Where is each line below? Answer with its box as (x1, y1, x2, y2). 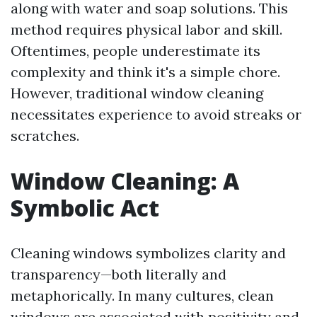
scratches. (11, 127, 79, 144)
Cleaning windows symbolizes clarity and (11, 244, 286, 262)
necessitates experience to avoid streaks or (11, 105, 301, 123)
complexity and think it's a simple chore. (11, 63, 280, 81)
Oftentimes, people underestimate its (11, 42, 260, 59)
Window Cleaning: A (11, 166, 239, 196)
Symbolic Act (11, 192, 159, 223)
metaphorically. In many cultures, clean (11, 287, 274, 304)
